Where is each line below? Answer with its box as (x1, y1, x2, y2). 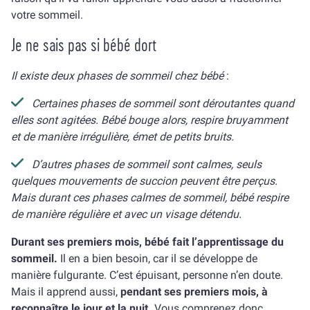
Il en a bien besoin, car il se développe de (60, 252, 257, 265)
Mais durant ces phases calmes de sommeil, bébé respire (11, 191, 289, 204)
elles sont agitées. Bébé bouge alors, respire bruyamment (11, 113, 288, 127)
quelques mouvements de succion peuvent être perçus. (11, 174, 277, 188)
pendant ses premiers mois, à (120, 285, 268, 298)
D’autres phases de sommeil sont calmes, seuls (32, 158, 262, 171)
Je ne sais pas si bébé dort (11, 35, 156, 56)
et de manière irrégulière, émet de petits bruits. (11, 130, 237, 143)
